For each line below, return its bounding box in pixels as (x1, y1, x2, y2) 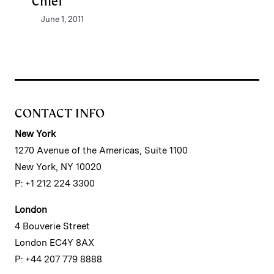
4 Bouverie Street (15, 221, 90, 232)
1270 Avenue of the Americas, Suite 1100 (15, 145, 188, 156)
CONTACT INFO (15, 105, 105, 121)
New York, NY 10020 (15, 161, 102, 172)
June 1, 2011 (41, 15, 84, 24)
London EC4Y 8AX (15, 237, 94, 248)
